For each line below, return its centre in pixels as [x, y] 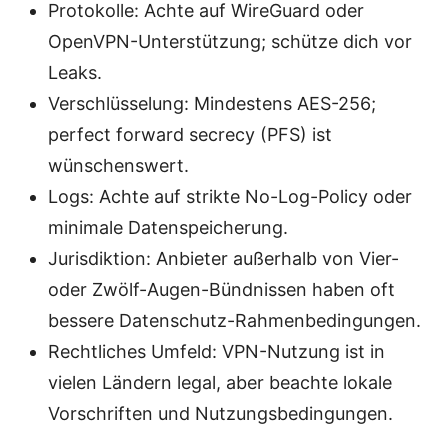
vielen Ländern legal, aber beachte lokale [220, 383]
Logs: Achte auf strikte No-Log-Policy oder [230, 197]
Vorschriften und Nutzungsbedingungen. [220, 414]
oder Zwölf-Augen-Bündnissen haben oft [221, 290]
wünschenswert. [118, 166]
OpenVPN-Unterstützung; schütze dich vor [230, 42]
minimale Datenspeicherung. [168, 228]
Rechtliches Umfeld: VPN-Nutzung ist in [216, 352]
